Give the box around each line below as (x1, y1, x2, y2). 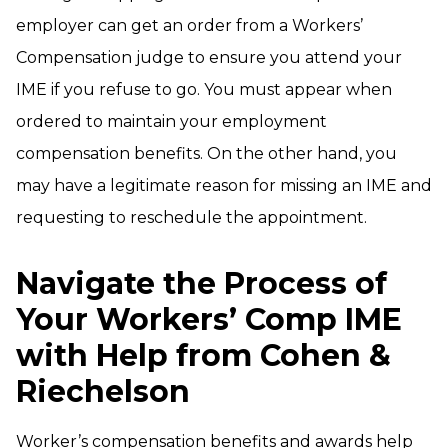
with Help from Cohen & (16, 337, 391, 374)
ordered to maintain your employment (16, 112, 327, 131)
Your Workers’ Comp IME (16, 301, 402, 338)
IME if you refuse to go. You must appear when (16, 80, 392, 99)
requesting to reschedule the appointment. (16, 208, 367, 227)
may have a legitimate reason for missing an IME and (16, 176, 432, 195)
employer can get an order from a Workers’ (16, 16, 363, 35)
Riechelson (16, 373, 190, 410)
